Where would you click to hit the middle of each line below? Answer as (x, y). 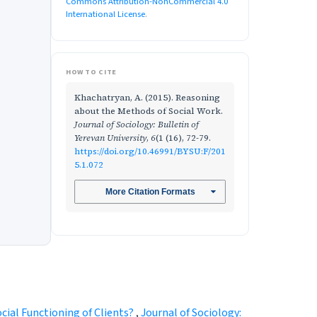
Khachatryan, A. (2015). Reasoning (147, 97)
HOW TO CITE (91, 71)
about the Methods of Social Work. (149, 110)
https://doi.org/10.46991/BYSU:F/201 (150, 151)
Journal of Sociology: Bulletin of (137, 124)
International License (105, 14)
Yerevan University (110, 137)
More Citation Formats (150, 192)
